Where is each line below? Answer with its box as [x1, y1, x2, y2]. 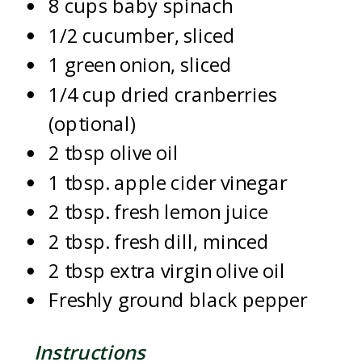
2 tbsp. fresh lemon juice [48, 199, 268, 226]
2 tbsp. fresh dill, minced [48, 229, 270, 255]
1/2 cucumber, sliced [48, 23, 236, 49]
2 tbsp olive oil [48, 141, 179, 167]
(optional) [48, 111, 137, 137]
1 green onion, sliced [48, 52, 233, 79]
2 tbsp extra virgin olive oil [48, 258, 285, 284]
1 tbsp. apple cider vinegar [48, 170, 288, 196]
